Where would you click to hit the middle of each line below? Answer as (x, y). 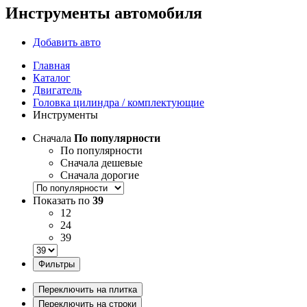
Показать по (63, 200)
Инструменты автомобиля (104, 13)
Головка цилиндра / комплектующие (119, 102)
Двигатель (57, 90)
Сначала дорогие (100, 175)
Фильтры (57, 264)
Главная (51, 65)
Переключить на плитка (88, 289)
